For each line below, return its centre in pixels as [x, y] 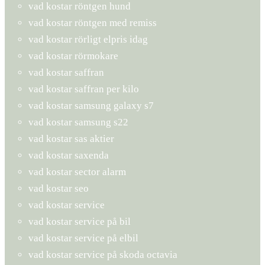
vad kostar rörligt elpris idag [88, 39]
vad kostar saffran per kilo [84, 89]
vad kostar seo [59, 188]
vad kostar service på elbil [83, 238]
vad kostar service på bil [80, 221]
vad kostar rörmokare [73, 56]
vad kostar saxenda [69, 155]
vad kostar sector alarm [77, 172]
